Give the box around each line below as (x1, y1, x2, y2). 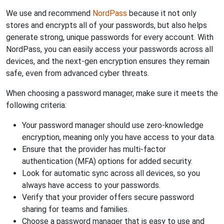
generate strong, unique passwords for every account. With (6, 32, 213, 42)
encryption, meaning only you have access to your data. (22, 132, 215, 142)
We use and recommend (6, 8, 92, 18)
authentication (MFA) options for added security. (22, 156, 192, 166)
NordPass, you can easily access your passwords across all (6, 44, 213, 54)
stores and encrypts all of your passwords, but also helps (6, 20, 207, 30)
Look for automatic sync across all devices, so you (22, 168, 200, 178)
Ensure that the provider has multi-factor (22, 144, 166, 154)
